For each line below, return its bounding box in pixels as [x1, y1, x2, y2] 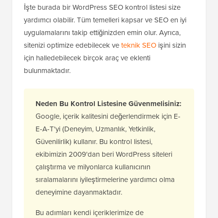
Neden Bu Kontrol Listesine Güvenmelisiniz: [36, 98, 182, 109]
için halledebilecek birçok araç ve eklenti [24, 53, 150, 63]
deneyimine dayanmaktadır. [36, 187, 122, 198]
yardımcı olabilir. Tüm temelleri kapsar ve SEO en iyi [24, 15, 186, 25]
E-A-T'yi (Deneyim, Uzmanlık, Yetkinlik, [36, 124, 155, 134]
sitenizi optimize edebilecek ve [24, 40, 121, 51]
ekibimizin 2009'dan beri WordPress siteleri [36, 149, 172, 160]
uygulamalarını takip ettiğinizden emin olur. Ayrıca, [24, 27, 181, 38]
